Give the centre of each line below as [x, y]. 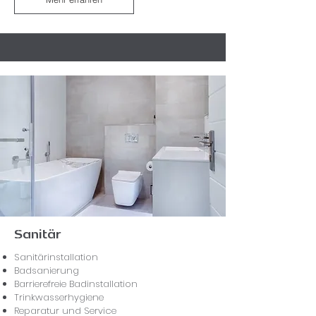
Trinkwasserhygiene [59, 297]
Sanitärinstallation [56, 257]
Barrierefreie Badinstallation [76, 284]
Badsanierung [47, 271]
